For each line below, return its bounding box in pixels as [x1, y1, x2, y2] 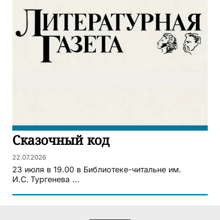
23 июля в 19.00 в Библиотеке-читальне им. [12, 165, 181, 175]
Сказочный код [12, 131, 110, 149]
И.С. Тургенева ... [12, 174, 80, 185]
